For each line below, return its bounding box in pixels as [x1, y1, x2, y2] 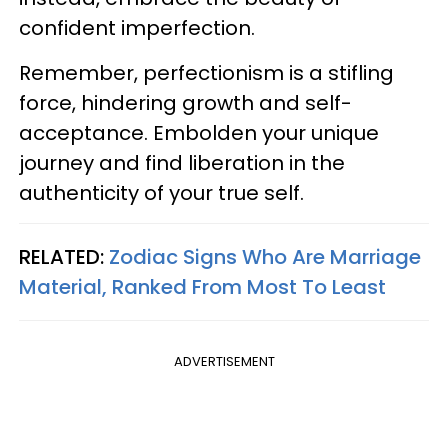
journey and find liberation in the [19, 149, 345, 178]
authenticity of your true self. [19, 179, 304, 208]
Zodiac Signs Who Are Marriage [109, 243, 421, 272]
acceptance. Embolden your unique [19, 119, 379, 148]
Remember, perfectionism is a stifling [19, 59, 394, 88]
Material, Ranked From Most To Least [19, 273, 386, 302]
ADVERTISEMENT [173, 352, 275, 372]
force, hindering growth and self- [19, 89, 352, 118]
